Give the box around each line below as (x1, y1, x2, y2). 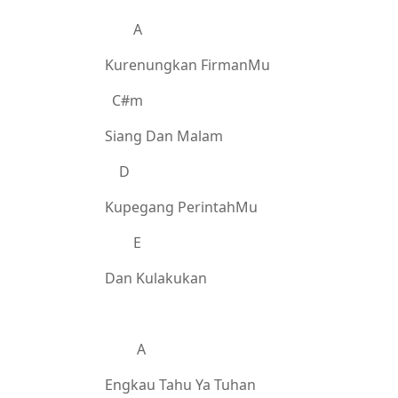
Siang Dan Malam (105, 126, 223, 146)
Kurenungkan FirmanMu (105, 55, 270, 75)
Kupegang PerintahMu (105, 197, 258, 217)
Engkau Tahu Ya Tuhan (105, 375, 256, 394)
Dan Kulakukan (105, 268, 207, 288)
